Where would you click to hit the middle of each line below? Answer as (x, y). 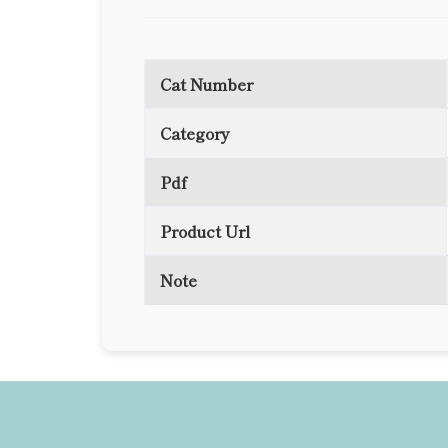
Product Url (205, 231)
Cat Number (206, 84)
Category (195, 133)
